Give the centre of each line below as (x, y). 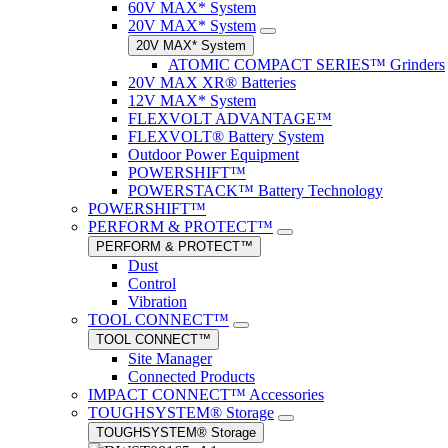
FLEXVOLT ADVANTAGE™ (230, 118)
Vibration (157, 301)
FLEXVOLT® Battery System (226, 136)
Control (152, 283)
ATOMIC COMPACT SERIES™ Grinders (306, 64)
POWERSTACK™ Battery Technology (255, 190)
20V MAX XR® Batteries (212, 82)
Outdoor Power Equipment (213, 154)
